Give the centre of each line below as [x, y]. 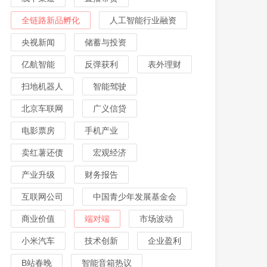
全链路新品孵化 [51, 20]
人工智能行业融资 [143, 20]
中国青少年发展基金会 [135, 197]
